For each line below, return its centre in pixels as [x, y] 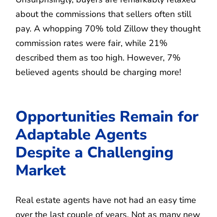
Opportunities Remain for [107, 116]
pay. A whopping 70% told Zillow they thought [108, 28]
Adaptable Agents [81, 134]
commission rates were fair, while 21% [92, 43]
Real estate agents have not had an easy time [106, 200]
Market [41, 170]
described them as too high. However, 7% [98, 57]
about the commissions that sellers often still [103, 14]
